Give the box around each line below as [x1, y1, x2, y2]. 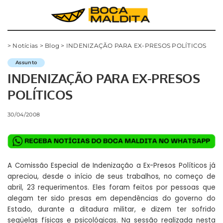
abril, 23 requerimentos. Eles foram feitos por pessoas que [7, 182, 216, 192]
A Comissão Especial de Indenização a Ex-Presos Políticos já [7, 160, 216, 170]
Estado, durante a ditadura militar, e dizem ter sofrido [7, 204, 216, 214]
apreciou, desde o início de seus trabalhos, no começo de [7, 171, 216, 181]
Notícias [12, 42, 38, 49]
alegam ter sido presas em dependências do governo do [7, 193, 216, 203]
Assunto [15, 59, 37, 66]
